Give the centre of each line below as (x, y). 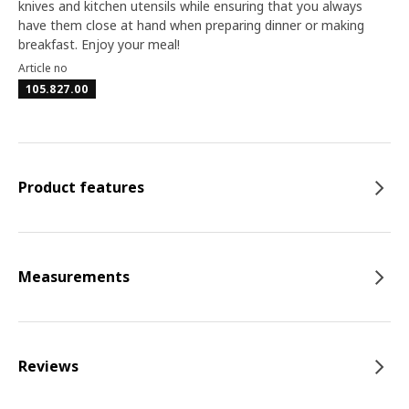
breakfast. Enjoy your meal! (99, 44)
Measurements (74, 277)
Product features (81, 187)
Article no (43, 68)
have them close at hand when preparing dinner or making (191, 25)
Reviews (48, 366)
